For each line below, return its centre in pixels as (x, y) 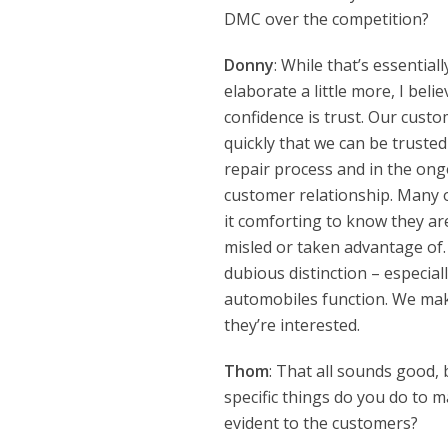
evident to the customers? (321, 422)
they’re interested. (292, 324)
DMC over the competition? (327, 18)
